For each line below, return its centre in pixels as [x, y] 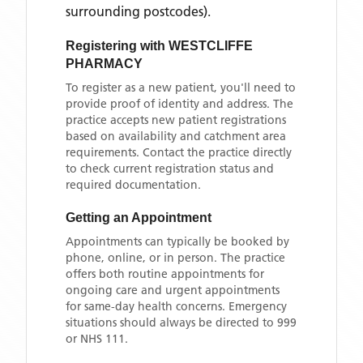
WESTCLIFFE [211, 46]
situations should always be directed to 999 [181, 322]
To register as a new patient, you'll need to [181, 88]
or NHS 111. [97, 339]
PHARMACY [104, 64]
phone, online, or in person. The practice [175, 258]
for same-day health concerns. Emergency [176, 306]
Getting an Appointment [139, 218]
